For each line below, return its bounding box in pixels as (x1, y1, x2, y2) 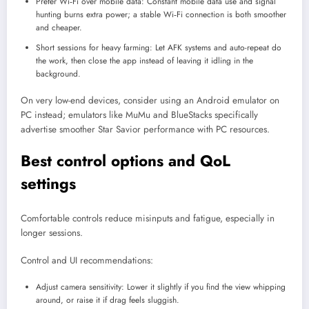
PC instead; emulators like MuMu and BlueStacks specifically (21, 108, 258, 122)
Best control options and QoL (21, 150, 230, 172)
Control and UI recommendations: (21, 254, 153, 268)
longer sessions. (21, 226, 83, 239)
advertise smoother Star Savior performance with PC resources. (21, 123, 270, 137)
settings (21, 172, 76, 195)
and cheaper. (36, 21, 82, 34)
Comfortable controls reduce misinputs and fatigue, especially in (21, 211, 275, 225)
